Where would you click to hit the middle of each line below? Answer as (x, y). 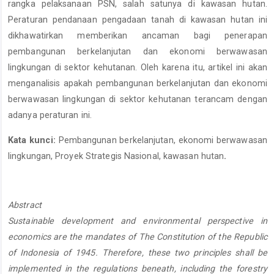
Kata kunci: (33, 140)
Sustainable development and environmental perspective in (138, 221)
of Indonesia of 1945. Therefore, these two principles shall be (138, 253)
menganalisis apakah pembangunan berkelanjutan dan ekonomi (138, 83)
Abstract (25, 205)
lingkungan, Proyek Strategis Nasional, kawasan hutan (116, 156)
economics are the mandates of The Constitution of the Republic (138, 237)
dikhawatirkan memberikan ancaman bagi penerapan (138, 36)
